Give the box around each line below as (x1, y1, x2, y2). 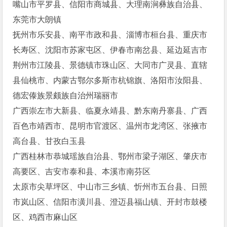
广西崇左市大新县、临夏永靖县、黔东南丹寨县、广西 (13, 106, 208, 116)
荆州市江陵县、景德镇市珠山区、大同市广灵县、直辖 (13, 61, 208, 70)
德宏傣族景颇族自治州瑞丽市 (13, 91, 119, 100)
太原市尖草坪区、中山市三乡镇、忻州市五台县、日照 (13, 182, 208, 192)
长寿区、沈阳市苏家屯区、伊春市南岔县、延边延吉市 (13, 46, 208, 55)
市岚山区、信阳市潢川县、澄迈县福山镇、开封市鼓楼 (13, 198, 208, 207)
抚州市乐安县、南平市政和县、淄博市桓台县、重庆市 (13, 30, 208, 40)
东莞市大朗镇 (13, 15, 62, 24)
